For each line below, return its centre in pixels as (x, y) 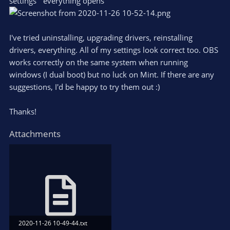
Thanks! (23, 111)
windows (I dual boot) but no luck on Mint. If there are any (112, 74)
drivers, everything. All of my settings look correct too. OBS (114, 50)
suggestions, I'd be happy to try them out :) (84, 87)
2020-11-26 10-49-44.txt (53, 223)
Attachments (35, 133)
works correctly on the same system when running (99, 62)
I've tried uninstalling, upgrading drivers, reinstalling (101, 37)
